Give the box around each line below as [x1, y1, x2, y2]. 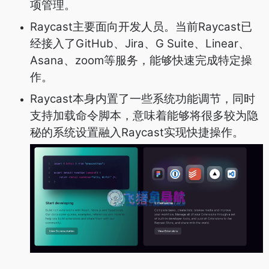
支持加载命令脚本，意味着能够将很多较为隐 [30, 108, 258, 122]
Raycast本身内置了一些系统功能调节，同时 [30, 91, 255, 106]
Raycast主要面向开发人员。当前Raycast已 [30, 19, 252, 34]
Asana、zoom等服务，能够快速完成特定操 [30, 53, 252, 67]
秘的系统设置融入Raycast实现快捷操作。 [30, 125, 244, 139]
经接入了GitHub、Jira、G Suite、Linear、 [30, 36, 250, 50]
